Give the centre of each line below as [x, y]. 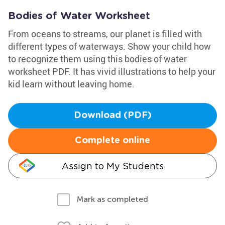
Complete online [113, 141]
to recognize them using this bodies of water [97, 59]
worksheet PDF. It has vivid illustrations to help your [112, 71]
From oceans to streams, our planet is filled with [105, 34]
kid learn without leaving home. [71, 84]
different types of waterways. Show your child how [109, 46]
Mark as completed [113, 199]
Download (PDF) [113, 116]
